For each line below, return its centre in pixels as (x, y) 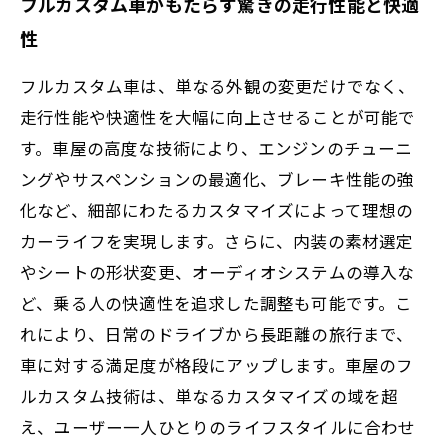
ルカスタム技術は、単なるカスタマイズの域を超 (209, 395)
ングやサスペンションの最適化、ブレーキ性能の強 (217, 178)
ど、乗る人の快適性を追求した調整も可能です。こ (216, 302)
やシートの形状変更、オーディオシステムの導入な (217, 271)
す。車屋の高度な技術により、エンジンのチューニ (216, 147)
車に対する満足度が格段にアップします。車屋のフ (217, 364)
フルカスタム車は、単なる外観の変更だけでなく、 (218, 85)
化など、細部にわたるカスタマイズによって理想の (217, 209)
